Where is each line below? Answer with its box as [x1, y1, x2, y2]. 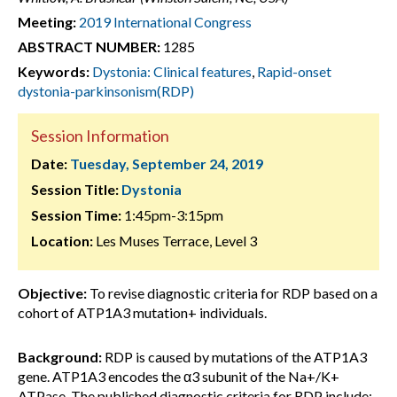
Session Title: [31, 181, 119, 198]
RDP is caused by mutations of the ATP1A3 [102, 348, 367, 365]
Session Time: [31, 206, 121, 223]
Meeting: [18, 13, 76, 30]
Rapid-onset [257, 63, 331, 80]
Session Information [31, 126, 169, 145]
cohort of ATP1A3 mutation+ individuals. [18, 304, 267, 321]
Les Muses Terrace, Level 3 [93, 232, 257, 249]
